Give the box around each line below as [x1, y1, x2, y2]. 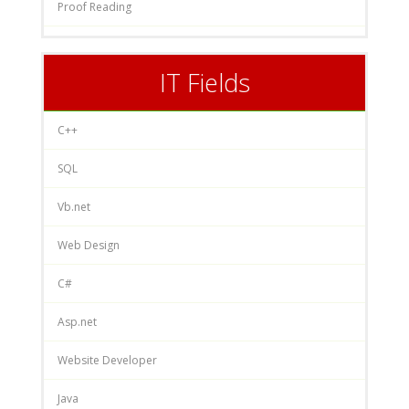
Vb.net [58, 198, 90, 215]
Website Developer [58, 351, 157, 368]
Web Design [58, 236, 120, 253]
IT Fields [159, 65, 250, 100]
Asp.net [58, 313, 97, 330]
